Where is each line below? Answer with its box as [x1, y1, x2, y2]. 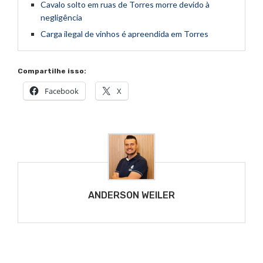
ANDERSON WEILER [88, 189, 175, 201]
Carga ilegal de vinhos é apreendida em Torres [41, 28, 208, 39]
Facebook [45, 85, 79, 96]
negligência [41, 12, 82, 22]
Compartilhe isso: [18, 66, 86, 75]
